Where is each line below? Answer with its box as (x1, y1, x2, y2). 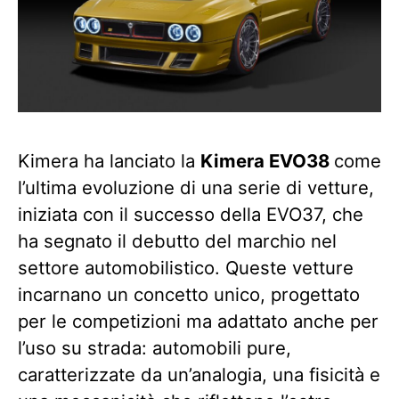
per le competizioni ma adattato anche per (18, 310, 379, 333)
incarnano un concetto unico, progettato (18, 283, 360, 306)
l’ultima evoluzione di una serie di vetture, (18, 176, 374, 199)
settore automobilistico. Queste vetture (18, 256, 354, 280)
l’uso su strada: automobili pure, (18, 337, 291, 360)
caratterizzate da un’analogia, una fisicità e (18, 363, 380, 387)
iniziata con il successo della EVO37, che (18, 203, 363, 226)
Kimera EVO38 (200, 150, 334, 173)
